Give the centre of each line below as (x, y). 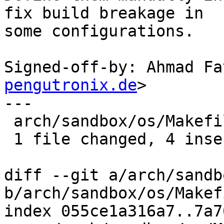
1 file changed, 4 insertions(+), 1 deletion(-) (9, 139)
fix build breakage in (104, 13)
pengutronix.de (70, 85)
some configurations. (99, 31)
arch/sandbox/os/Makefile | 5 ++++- (9, 121)
